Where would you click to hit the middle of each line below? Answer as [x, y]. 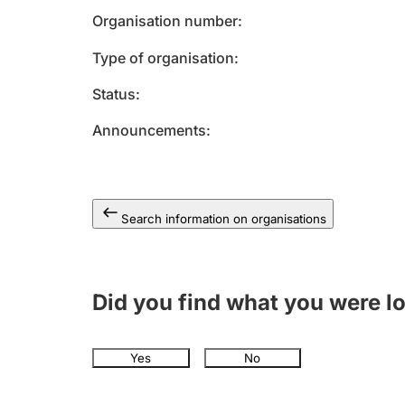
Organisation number [165, 21]
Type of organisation [163, 58]
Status [114, 94]
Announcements [149, 130]
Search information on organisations [224, 219]
